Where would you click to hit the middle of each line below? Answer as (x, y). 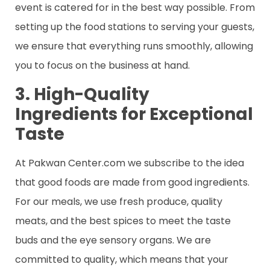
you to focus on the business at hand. (102, 66)
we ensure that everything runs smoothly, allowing (134, 46)
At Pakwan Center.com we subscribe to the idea (130, 163)
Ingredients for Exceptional (134, 114)
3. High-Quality (82, 94)
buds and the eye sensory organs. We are (113, 240)
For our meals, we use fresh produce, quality (119, 201)
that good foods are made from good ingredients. (132, 182)
